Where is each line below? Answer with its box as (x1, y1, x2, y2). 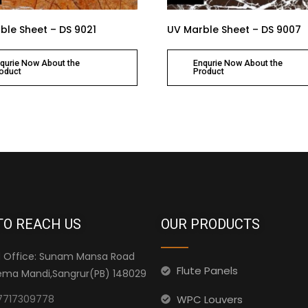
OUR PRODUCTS (161, 216, 260, 232)
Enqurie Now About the (193, 58, 283, 69)
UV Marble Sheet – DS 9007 (167, 23, 302, 37)
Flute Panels (176, 263, 238, 278)
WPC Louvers (176, 291, 243, 307)
